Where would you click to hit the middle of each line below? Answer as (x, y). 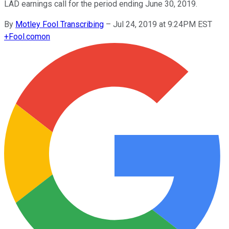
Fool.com (25, 36)
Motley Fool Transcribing (60, 24)
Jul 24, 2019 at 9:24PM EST (163, 24)
